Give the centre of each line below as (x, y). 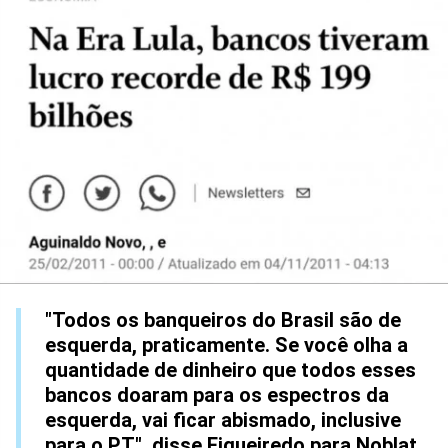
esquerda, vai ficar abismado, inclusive (223, 420)
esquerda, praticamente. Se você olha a (226, 345)
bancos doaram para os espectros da (217, 395)
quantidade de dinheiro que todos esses (230, 370)
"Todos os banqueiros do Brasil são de (223, 320)
